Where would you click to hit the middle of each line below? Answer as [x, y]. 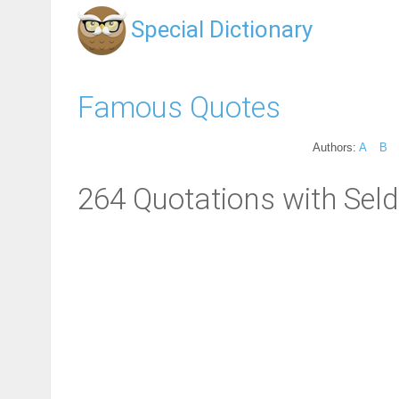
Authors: [336, 147]
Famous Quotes [179, 107]
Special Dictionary [222, 29]
